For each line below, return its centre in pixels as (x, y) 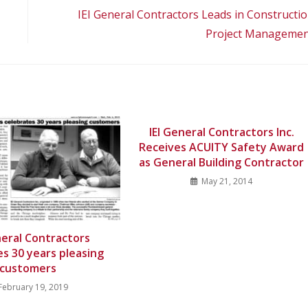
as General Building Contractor (222, 163)
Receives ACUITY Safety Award (222, 147)
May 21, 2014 (227, 181)
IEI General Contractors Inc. (221, 132)
